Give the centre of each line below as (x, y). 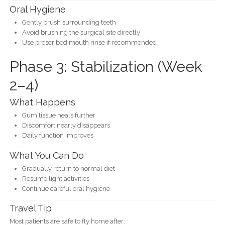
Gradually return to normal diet (68, 168)
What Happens (42, 102)
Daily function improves (58, 136)
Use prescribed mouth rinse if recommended (89, 42)
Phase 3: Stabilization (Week (106, 67)
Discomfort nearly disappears (66, 126)
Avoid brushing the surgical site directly (81, 32)
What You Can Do (46, 155)
